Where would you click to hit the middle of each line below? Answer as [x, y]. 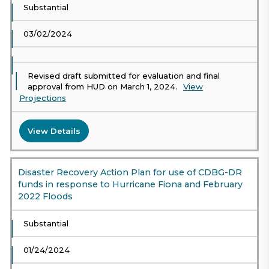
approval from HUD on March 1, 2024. [104, 87]
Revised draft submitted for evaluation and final [124, 76]
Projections [43, 98]
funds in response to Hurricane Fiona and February [130, 185]
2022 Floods [45, 197]
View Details [54, 131]
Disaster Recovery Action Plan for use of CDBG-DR [130, 173]
